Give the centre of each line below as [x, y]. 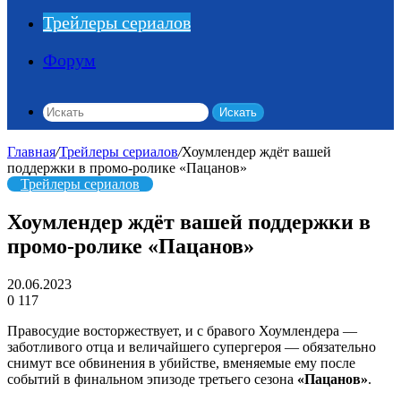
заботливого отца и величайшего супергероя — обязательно [192, 346]
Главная [31, 152]
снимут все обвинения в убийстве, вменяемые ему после [181, 363]
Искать [238, 112]
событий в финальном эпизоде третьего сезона [152, 379]
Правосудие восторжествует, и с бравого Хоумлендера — [182, 330]
